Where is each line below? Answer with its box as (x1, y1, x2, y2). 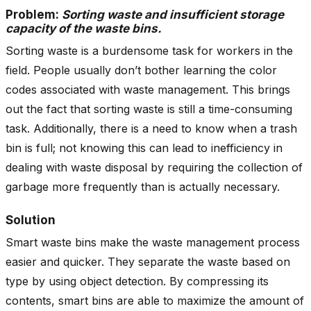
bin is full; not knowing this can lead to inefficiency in (6, 140, 283, 155)
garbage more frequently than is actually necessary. (6, 179, 280, 194)
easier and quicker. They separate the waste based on (6, 254, 290, 269)
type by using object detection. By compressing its (6, 274, 269, 288)
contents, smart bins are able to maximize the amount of (6, 293, 304, 308)
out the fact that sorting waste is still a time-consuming (6, 101, 292, 116)
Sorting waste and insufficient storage (62, 7, 284, 22)
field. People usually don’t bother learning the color (6, 62, 277, 77)
